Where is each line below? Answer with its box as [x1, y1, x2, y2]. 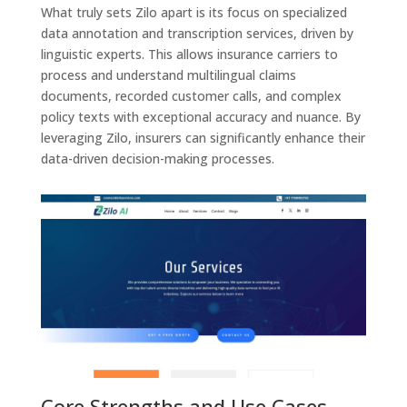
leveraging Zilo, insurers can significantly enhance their [40, 129, 365, 147]
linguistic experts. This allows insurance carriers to [40, 45, 338, 64]
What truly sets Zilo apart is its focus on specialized [40, 4, 347, 22]
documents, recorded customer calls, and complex [40, 87, 342, 105]
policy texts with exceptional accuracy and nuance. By [40, 108, 361, 126]
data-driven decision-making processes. [40, 150, 274, 168]
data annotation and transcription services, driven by [40, 25, 353, 43]
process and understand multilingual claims [40, 66, 296, 84]
